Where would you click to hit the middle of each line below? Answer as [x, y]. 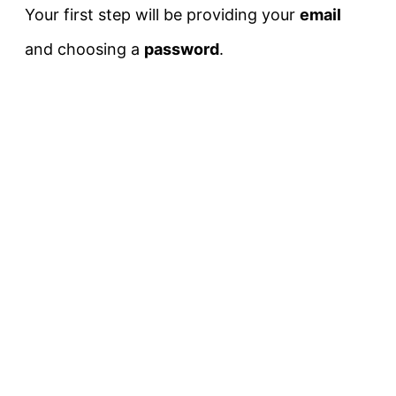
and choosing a [84, 49]
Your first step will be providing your [162, 15]
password [182, 49]
